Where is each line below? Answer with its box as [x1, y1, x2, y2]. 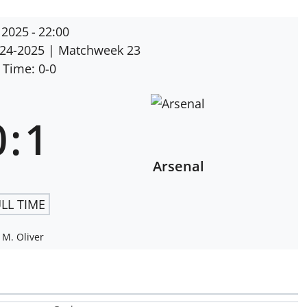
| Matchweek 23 [47, 42, 140, 59]
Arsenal [152, 157, 204, 176]
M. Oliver [1, 230, 44, 244]
